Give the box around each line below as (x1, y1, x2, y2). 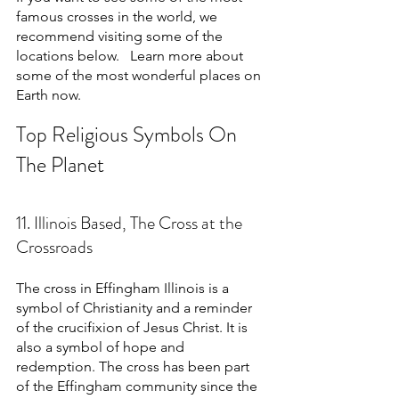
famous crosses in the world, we (16, 8, 221, 25)
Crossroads (16, 234, 93, 261)
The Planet (16, 150, 104, 180)
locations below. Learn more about (16, 47, 247, 64)
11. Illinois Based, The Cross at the (16, 210, 246, 237)
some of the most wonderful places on (16, 67, 265, 84)
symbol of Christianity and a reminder (16, 299, 256, 317)
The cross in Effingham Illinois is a (16, 280, 232, 297)
